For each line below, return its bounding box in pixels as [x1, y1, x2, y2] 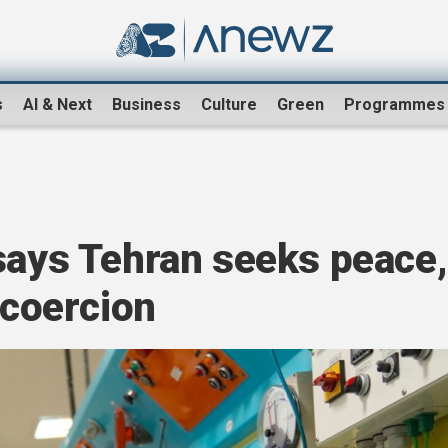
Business [112, 95, 181, 115]
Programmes [344, 95, 445, 115]
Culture [201, 95, 257, 115]
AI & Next [23, 95, 92, 115]
